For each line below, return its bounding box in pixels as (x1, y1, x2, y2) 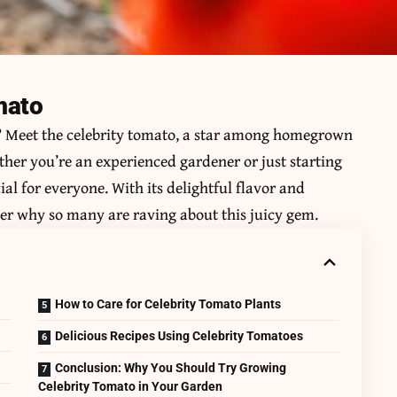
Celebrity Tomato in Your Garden (38, 379, 223, 394)
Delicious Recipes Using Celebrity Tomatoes (55, 329, 304, 344)
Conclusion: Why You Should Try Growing (55, 361, 287, 376)
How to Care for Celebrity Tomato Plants (55, 297, 282, 312)
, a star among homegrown (175, 122, 354, 147)
